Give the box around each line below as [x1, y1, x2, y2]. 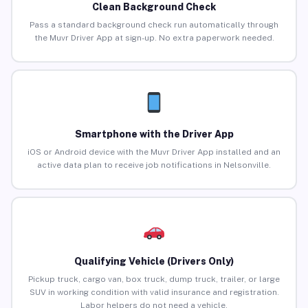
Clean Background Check [92, 1, 216, 13]
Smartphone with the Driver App [74, 129, 234, 140]
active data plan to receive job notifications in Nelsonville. [37, 160, 271, 170]
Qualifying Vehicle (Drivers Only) [74, 256, 234, 267]
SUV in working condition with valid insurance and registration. [29, 287, 279, 298]
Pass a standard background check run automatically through [30, 20, 278, 30]
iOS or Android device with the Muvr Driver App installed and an [27, 147, 280, 157]
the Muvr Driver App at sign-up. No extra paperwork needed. [34, 33, 274, 43]
